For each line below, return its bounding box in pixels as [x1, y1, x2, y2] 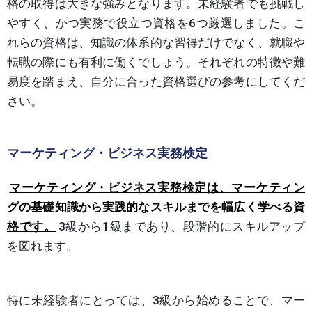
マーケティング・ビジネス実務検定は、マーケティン [9, 180, 305, 195]
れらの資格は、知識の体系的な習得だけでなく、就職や [7, 36, 305, 50]
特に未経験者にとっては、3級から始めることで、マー [7, 293, 305, 308]
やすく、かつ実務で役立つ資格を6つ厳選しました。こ [7, 16, 305, 31]
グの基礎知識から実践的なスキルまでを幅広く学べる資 [7, 200, 305, 214]
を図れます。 [7, 239, 78, 253]
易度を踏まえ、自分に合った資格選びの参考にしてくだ [7, 75, 305, 89]
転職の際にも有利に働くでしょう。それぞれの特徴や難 [7, 55, 305, 70]
